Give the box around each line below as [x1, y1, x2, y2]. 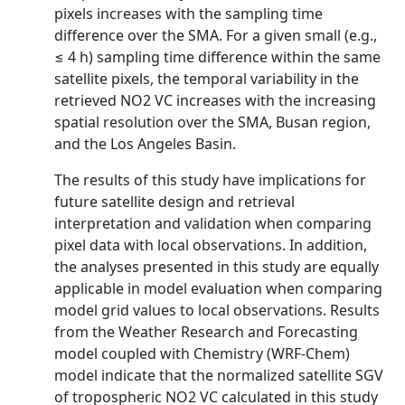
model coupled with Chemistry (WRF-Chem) [54, 344, 350, 363]
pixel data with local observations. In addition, [54, 235, 367, 255]
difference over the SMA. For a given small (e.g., [54, 25, 377, 45]
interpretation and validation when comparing [54, 213, 372, 233]
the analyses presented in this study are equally [54, 257, 379, 277]
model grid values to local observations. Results [54, 300, 380, 320]
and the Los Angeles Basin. [54, 134, 236, 154]
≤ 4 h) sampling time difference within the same [54, 47, 381, 67]
